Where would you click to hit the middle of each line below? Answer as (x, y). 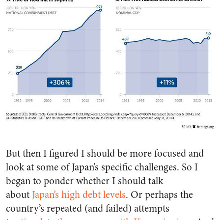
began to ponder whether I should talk (84, 181)
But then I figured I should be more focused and (105, 153)
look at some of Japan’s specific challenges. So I (102, 167)
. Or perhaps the (159, 194)
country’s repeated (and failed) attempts (88, 208)
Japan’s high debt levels (79, 194)
